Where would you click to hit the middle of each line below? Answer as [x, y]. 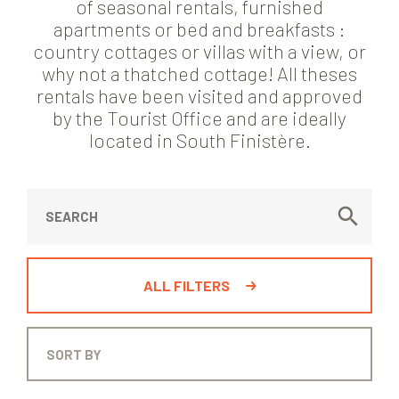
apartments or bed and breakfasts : [199, 29]
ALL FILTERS [186, 286]
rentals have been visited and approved [199, 96]
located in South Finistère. [199, 140]
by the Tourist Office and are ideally [199, 118]
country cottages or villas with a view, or [199, 51]
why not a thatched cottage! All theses [199, 73]
